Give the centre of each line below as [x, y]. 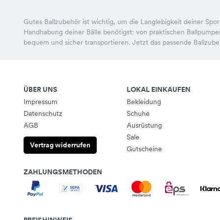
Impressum [41, 102]
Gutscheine [144, 149]
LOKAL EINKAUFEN [159, 89]
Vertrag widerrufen [60, 145]
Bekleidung [144, 102]
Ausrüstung [144, 125]
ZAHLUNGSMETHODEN [63, 172]
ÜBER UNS [41, 89]
